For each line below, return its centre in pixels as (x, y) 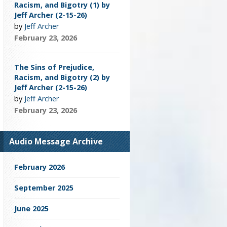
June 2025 (31, 209)
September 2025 (44, 188)
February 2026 (40, 167)
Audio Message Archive (56, 142)
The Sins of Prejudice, (54, 67)
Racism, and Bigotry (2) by (62, 78)
